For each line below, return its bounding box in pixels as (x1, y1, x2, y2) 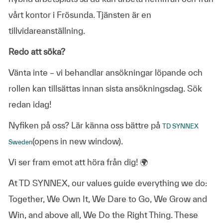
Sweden (8, 138, 32, 146)
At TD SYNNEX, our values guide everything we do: (8, 178, 207, 188)
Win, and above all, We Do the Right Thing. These (8, 210, 198, 220)
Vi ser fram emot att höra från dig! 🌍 (8, 157, 148, 167)
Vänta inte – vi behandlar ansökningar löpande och (8, 67, 203, 77)
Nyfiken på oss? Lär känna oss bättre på (8, 120, 160, 130)
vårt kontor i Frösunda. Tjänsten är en (8, 9, 151, 19)
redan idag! (8, 99, 51, 109)
